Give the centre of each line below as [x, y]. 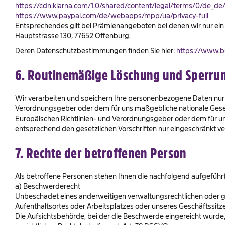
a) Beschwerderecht [48, 186]
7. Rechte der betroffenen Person [101, 153]
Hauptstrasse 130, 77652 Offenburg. [73, 35]
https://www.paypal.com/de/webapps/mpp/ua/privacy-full [112, 15]
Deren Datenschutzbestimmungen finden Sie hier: [96, 50]
